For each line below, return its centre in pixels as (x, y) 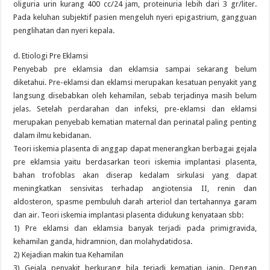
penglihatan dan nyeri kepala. (64, 30)
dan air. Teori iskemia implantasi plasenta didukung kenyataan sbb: (129, 215)
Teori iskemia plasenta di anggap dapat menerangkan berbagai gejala (135, 149)
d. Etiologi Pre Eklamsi (51, 56)
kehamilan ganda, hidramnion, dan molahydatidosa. (103, 241)
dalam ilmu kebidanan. (52, 135)
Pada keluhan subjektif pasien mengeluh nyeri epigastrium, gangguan (135, 17)
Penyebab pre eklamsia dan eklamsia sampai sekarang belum (135, 69)
